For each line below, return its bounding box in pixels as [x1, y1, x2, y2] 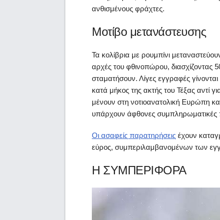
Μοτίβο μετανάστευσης [92, 25, 206, 39]
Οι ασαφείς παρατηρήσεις [92, 131, 176, 140]
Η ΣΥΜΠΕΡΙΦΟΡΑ [92, 164, 187, 177]
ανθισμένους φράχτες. [92, 4, 165, 13]
